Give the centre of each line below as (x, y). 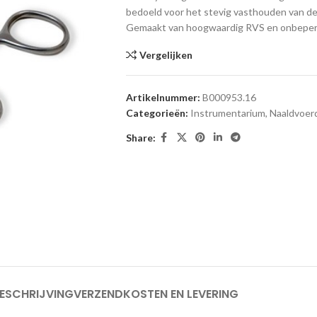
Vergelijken (166, 55)
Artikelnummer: (164, 97)
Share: (140, 137)
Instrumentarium (227, 113)
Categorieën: (157, 113)
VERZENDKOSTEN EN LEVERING (156, 294)
